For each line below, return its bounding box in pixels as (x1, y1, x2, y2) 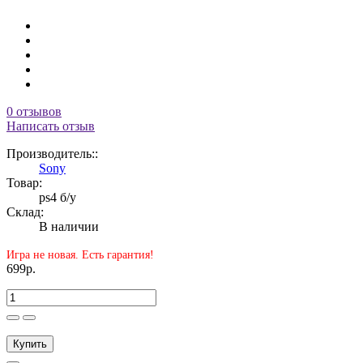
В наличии (39, 219, 99, 233)
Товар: (6, 175, 42, 190)
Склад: (6, 204, 44, 219)
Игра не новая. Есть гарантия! (6, 248, 154, 261)
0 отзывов (6, 104, 62, 118)
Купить (13, 337, 47, 350)
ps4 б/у (39, 190, 76, 204)
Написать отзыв (6, 118, 95, 133)
